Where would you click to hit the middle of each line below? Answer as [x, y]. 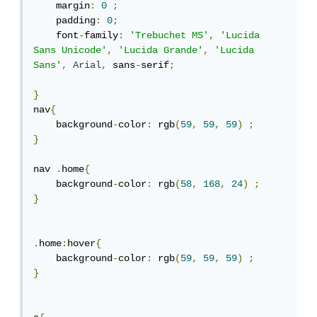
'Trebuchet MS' [172, 36]
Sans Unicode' [73, 51]
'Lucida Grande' [163, 51]
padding [79, 21]
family [104, 36]
